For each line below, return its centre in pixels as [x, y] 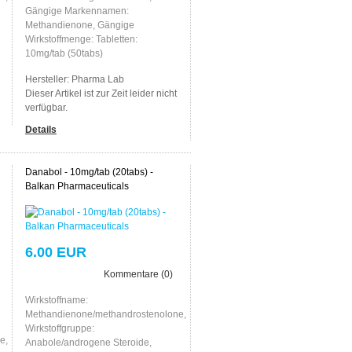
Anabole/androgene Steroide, [88, 342]
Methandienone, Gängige [79, 25]
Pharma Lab [97, 79]
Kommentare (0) [138, 274]
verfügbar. [46, 107]
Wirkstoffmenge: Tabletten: [81, 39]
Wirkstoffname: [56, 300]
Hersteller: [48, 79]
